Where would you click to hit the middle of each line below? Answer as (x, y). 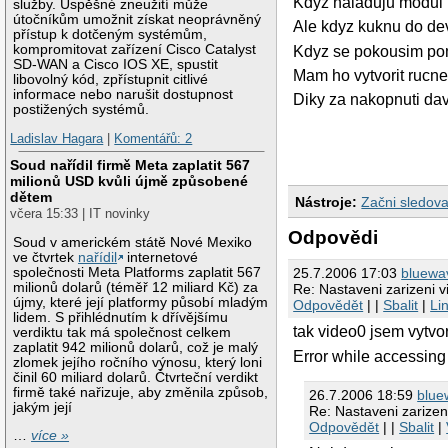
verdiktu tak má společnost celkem (122, 332)
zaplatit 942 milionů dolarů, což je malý (136, 347)
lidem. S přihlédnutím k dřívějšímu (121, 317)
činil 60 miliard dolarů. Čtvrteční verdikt (136, 377)
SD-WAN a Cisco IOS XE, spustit (116, 64)
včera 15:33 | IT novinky (80, 214)
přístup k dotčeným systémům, (110, 34)
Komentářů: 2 (153, 139)
